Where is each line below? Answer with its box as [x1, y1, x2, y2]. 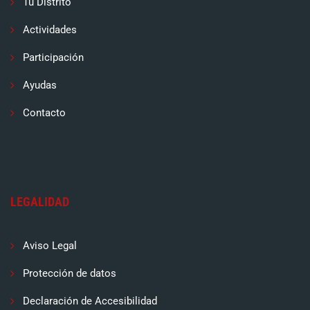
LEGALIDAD [10, 194, 69, 210]
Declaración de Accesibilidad [23, 295, 157, 308]
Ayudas [23, 79, 57, 92]
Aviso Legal [23, 239, 77, 253]
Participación [23, 51, 84, 64]
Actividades [23, 24, 77, 37]
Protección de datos [23, 267, 116, 280]
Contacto [23, 107, 66, 120]
